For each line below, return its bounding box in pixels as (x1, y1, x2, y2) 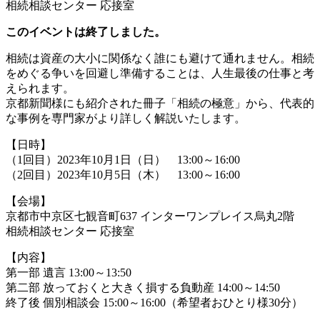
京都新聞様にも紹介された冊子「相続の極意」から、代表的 (6, 96, 314, 109)
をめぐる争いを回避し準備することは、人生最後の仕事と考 (6, 66, 314, 79)
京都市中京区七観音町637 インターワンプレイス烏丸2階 (6, 209, 306, 222)
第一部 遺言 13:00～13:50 (6, 266, 131, 279)
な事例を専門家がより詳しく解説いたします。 (6, 111, 246, 124)
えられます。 (6, 81, 74, 94)
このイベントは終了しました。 (6, 25, 166, 38)
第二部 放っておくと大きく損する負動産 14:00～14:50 (6, 281, 280, 294)
